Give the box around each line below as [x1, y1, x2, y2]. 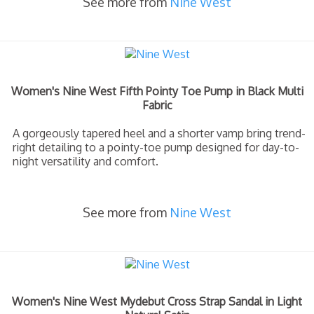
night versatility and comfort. [13, 154, 158, 168]
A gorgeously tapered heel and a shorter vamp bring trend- [13, 126, 306, 140]
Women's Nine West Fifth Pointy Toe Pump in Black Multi [11, 84, 303, 98]
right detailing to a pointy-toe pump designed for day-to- [13, 140, 299, 154]
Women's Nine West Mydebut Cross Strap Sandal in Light [12, 294, 302, 308]
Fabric [142, 98, 172, 112]
